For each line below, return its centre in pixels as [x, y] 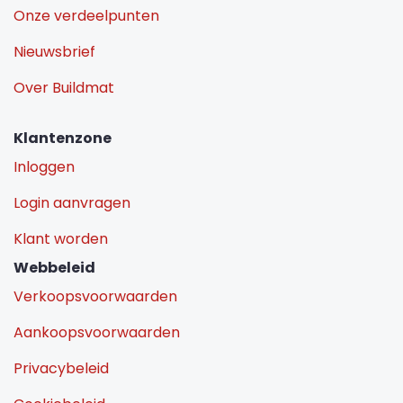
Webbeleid [54, 267]
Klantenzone [63, 138]
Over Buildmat [64, 87]
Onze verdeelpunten [86, 15]
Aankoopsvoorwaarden [97, 332]
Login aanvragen [72, 202]
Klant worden [61, 238]
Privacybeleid [61, 368]
